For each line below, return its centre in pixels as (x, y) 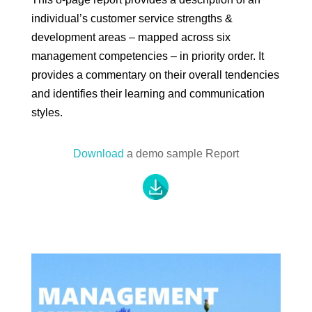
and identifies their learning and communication (148, 93)
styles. (48, 112)
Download (98, 153)
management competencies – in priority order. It (147, 56)
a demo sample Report (181, 153)
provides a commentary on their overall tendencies (155, 75)
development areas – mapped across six (131, 37)
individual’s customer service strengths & (132, 18)
